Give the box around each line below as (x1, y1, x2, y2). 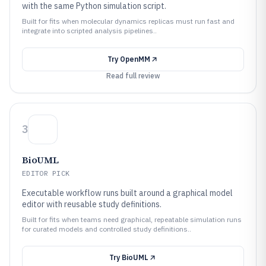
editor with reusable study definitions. (22, 199, 161, 210)
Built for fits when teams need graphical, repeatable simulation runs (22, 215, 242, 224)
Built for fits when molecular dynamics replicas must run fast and (22, 17, 235, 26)
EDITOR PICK (22, 169, 70, 178)
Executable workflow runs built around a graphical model (22, 188, 233, 198)
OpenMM (120, 55, 150, 64)
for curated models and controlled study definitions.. (22, 224, 191, 233)
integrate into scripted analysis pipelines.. (22, 26, 157, 35)
